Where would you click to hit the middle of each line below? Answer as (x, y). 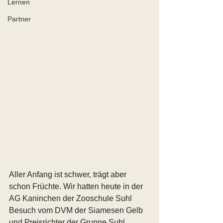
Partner (19, 19)
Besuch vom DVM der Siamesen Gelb (77, 211)
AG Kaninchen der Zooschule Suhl (71, 199)
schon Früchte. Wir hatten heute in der (77, 187)
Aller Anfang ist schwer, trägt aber (69, 175)
